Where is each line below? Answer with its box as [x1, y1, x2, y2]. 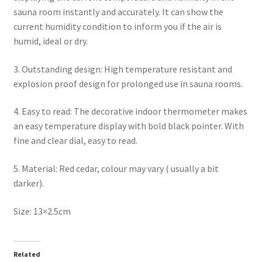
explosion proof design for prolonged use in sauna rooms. [13, 77, 243, 89]
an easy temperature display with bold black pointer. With [13, 120, 244, 132]
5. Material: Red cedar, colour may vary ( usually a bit [13, 162, 219, 174]
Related [13, 250, 40, 259]
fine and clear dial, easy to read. [13, 135, 137, 147]
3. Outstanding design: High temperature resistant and [13, 63, 232, 75]
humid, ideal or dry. [13, 35, 88, 47]
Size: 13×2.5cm [13, 205, 71, 217]
